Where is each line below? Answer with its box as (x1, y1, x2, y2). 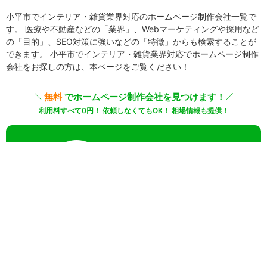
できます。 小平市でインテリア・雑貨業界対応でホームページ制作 (6, 49, 259, 60)
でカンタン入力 (138, 150, 213, 163)
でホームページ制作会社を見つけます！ (64, 91, 228, 103)
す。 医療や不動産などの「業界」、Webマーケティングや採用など (6, 24, 259, 35)
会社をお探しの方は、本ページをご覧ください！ (6, 61, 190, 72)
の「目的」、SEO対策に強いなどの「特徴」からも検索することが (6, 36, 256, 47)
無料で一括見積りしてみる (80, 194, 197, 207)
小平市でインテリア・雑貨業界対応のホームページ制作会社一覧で (6, 11, 256, 22)
